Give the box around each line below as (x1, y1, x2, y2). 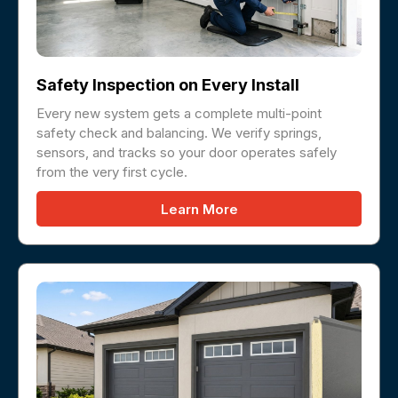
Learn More (160, 201, 238, 219)
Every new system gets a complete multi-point (36, 105, 322, 123)
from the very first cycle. (36, 163, 187, 181)
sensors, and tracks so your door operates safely (36, 144, 337, 162)
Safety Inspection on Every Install (36, 76, 299, 95)
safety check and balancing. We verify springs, (36, 124, 322, 142)
